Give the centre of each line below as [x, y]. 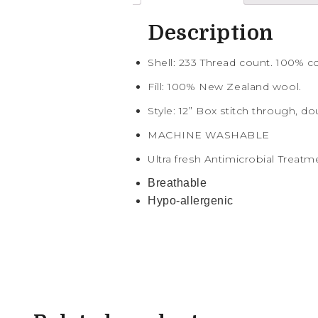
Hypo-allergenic [191, 200]
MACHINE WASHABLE [209, 135]
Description [211, 33]
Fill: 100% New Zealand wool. [225, 86]
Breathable [177, 182]
